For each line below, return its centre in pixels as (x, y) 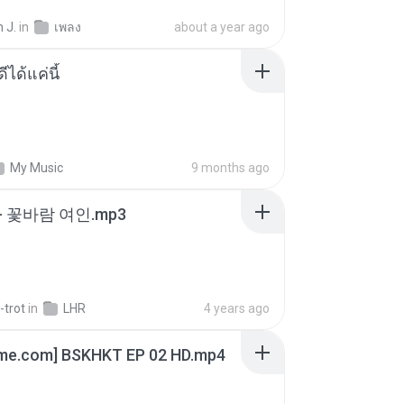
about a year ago (222, 27)
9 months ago (230, 168)
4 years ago (237, 308)
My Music (37, 168)
